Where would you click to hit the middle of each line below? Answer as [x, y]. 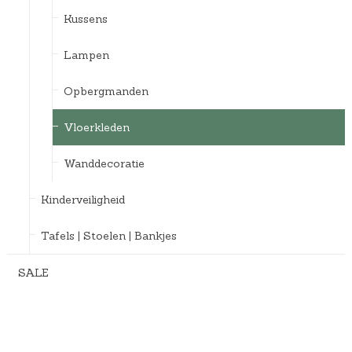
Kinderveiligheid [82, 199]
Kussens [85, 18]
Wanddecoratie [104, 163]
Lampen [86, 55]
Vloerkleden [96, 127]
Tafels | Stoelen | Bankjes [108, 235]
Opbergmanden [106, 91]
